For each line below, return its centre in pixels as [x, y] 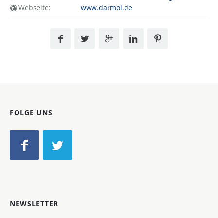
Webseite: [34, 7]
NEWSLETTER [34, 203]
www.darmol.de [106, 7]
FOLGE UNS [31, 112]
